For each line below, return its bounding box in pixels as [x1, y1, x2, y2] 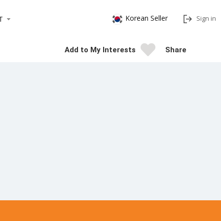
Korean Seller [125, 13, 168, 23]
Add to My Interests [65, 45, 136, 54]
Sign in [196, 14, 216, 23]
